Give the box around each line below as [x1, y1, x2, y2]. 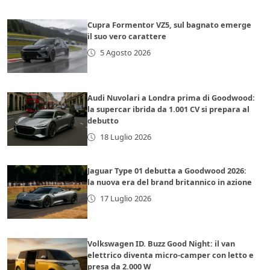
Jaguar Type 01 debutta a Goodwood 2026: [87, 165, 247, 177]
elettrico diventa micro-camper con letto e [87, 250, 254, 261]
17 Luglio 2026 [99, 193, 151, 204]
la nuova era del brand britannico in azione [87, 177, 253, 188]
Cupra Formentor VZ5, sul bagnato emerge [87, 19, 252, 31]
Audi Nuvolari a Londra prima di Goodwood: [87, 92, 256, 104]
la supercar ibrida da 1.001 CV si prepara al [87, 104, 250, 115]
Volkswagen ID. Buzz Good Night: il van [87, 238, 236, 250]
